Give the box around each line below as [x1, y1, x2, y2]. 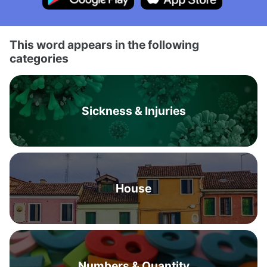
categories [10, 51, 69, 66]
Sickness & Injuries [81, 104, 186, 118]
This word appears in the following [10, 38, 199, 52]
